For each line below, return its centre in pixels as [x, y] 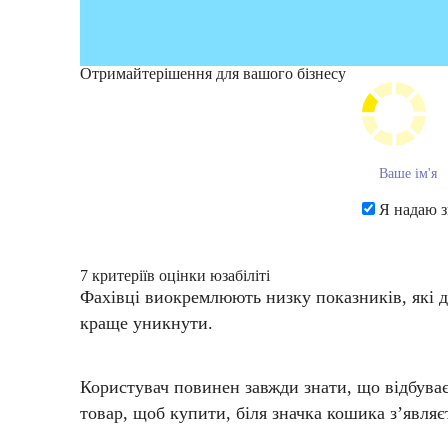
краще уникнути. [146, 323]
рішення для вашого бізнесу [251, 74]
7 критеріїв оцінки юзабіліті [175, 276]
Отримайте [118, 74]
